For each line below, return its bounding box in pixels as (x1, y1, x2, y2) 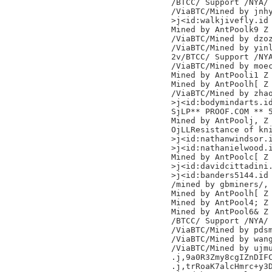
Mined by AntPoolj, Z (171, 116, 268, 125)
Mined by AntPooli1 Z (171, 70, 268, 80)
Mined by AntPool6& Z (171, 207, 268, 216)
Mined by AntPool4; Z (171, 198, 268, 207)
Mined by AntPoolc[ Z (171, 152, 268, 161)
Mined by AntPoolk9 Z (171, 25, 268, 34)
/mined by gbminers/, (171, 180, 268, 189)
